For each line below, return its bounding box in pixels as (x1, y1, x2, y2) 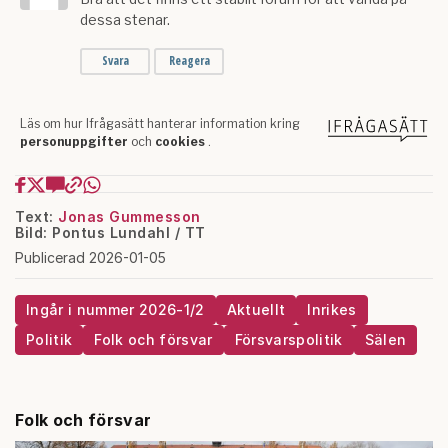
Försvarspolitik (234, 331, 343, 349)
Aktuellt (226, 301, 286, 319)
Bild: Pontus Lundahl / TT (15, 224, 206, 242)
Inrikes (307, 301, 357, 319)
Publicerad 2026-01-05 (15, 249, 166, 267)
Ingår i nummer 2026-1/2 (26, 301, 205, 319)
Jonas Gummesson (58, 208, 201, 226)
